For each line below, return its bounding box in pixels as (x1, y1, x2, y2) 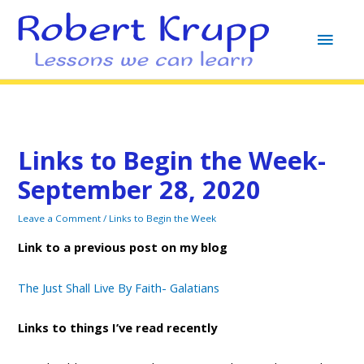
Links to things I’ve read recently (18, 319, 218, 336)
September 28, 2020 (18, 171, 262, 206)
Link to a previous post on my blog (18, 239, 228, 256)
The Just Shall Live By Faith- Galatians (18, 279, 220, 296)
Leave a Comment (18, 211, 102, 224)
